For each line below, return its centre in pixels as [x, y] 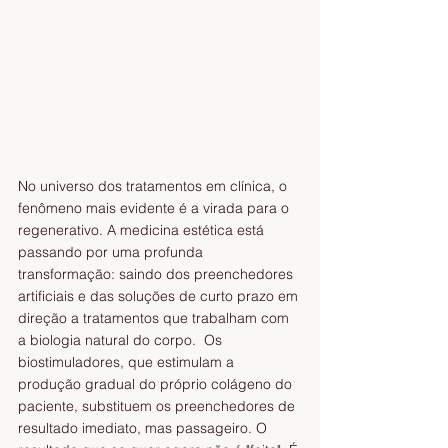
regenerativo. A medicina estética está [143, 230]
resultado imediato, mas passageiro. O [144, 428]
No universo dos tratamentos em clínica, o [154, 186]
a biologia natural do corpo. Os [122, 340]
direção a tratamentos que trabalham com [155, 318]
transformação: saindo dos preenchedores [157, 274]
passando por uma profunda [112, 252]
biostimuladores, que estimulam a [128, 362]
